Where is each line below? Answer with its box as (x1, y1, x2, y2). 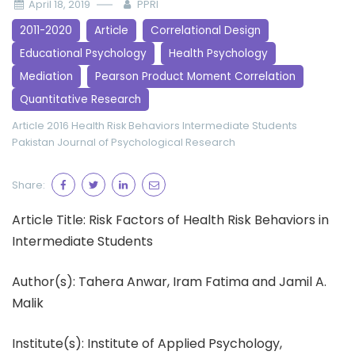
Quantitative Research (20, 92, 141, 107)
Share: (12, 177, 45, 192)
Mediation (20, 69, 73, 84)
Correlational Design (151, 23, 261, 38)
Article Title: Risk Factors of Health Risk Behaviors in (12, 211, 329, 229)
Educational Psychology (20, 46, 147, 61)
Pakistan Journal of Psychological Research (12, 136, 235, 149)
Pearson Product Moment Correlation (95, 69, 296, 84)
